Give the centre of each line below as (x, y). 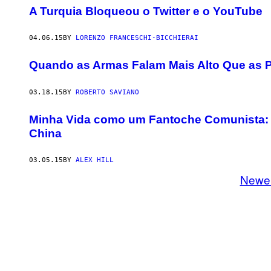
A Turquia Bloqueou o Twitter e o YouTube (146, 11)
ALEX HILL (95, 160)
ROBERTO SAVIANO (107, 92)
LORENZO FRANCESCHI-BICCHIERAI (137, 38)
